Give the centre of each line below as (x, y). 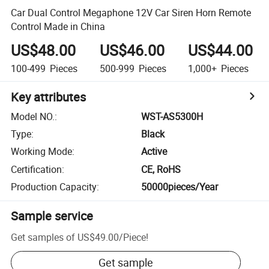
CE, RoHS (161, 169)
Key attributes (49, 97)
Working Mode (42, 152)
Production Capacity (54, 187)
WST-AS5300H (172, 116)
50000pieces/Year (180, 187)
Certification (37, 169)
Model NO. (33, 116)
